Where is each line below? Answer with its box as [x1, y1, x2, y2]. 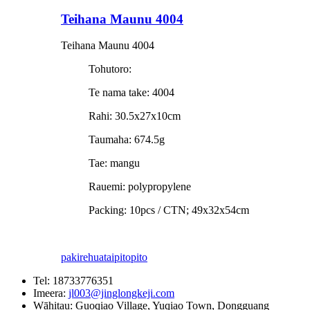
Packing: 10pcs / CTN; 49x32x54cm [89, 204, 249, 217]
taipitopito [104, 251, 147, 264]
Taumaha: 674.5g [89, 134, 165, 146]
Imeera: [33, 287, 69, 300]
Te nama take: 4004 [89, 86, 174, 99]
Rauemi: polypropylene [89, 181, 191, 193]
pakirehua [61, 251, 104, 264]
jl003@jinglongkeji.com [69, 287, 174, 300]
